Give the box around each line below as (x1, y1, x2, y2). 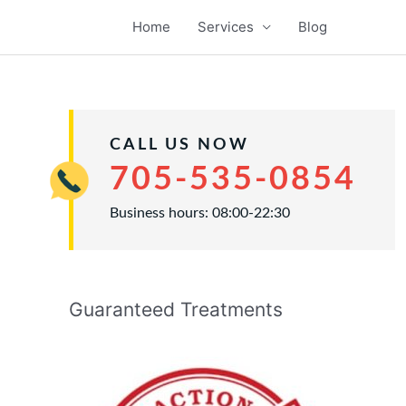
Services (198, 18, 254, 35)
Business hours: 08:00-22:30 (110, 206, 290, 220)
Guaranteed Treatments (69, 298, 283, 321)
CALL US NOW (110, 137, 249, 153)
